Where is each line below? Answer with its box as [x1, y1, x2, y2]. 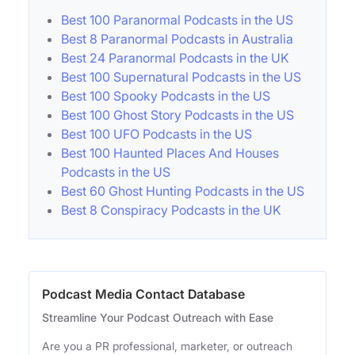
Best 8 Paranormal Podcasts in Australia [61, 31, 293, 47]
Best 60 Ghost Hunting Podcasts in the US [61, 183, 304, 199]
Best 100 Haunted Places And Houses [61, 145, 279, 161]
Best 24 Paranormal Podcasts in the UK [61, 50, 289, 66]
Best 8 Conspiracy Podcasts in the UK [61, 202, 281, 218]
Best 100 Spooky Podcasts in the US [61, 88, 270, 104]
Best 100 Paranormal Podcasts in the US [61, 12, 293, 28]
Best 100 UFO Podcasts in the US [61, 126, 252, 142]
